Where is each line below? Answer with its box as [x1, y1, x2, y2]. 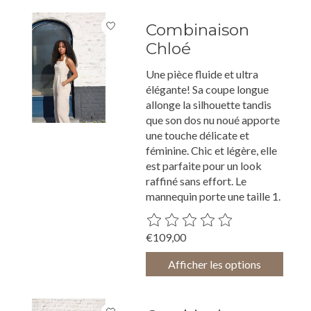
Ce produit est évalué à [146, 212, 256, 226]
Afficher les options [168, 258, 262, 271]
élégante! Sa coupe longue [146, 82, 269, 96]
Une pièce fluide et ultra [146, 67, 259, 81]
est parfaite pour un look [146, 158, 262, 172]
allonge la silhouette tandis [146, 97, 272, 111]
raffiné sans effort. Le [146, 174, 247, 187]
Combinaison [146, 20, 250, 40]
